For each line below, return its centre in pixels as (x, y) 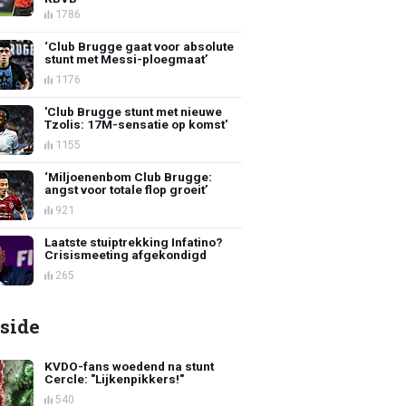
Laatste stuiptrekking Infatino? (134, 242)
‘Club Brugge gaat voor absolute (140, 46)
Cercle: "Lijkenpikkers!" (115, 378)
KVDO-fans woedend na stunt (130, 366)
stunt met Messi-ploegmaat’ (127, 58)
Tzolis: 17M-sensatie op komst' (136, 124)
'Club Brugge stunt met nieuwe (134, 111)
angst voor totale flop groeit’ (127, 189)
